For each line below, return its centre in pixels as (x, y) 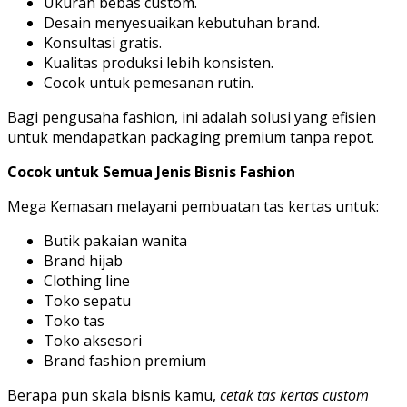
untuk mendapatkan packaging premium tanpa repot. (191, 138)
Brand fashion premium (125, 361)
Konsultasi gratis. (103, 43)
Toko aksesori (93, 341)
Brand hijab (83, 261)
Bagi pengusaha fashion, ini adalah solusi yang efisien (192, 118)
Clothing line (87, 281)
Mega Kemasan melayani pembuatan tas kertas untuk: (193, 207)
